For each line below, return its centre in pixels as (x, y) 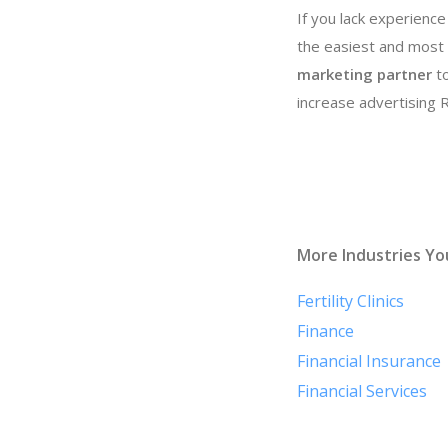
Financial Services (362, 390)
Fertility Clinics (350, 300)
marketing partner (364, 73)
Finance (325, 330)
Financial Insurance (369, 360)
